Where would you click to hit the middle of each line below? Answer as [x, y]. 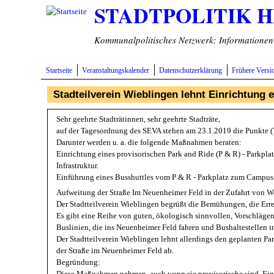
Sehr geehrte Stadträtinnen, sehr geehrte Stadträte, [139, 119]
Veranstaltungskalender [116, 71]
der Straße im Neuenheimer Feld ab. [115, 251]
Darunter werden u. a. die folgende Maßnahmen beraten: [149, 143]
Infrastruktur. [78, 166]
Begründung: [79, 262]
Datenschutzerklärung [191, 71]
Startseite [59, 71]
